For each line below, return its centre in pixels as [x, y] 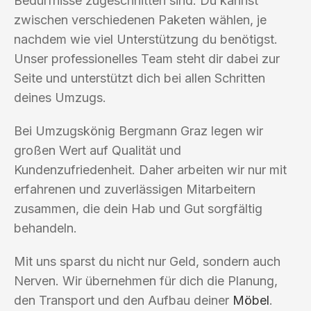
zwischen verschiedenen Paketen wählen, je [140, 19]
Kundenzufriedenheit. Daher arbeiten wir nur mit [150, 169]
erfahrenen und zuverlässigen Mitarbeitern [135, 189]
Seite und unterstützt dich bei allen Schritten [140, 78]
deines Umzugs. [60, 97]
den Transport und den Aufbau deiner [123, 300]
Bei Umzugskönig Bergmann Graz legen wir [138, 131]
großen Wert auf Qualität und [98, 150]
